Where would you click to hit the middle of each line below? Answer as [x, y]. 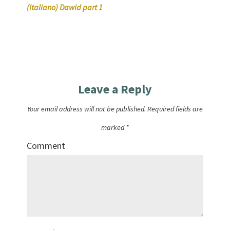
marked [113, 127]
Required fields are [174, 109]
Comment [46, 145]
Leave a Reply [115, 89]
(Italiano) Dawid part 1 [65, 7]
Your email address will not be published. [87, 109]
